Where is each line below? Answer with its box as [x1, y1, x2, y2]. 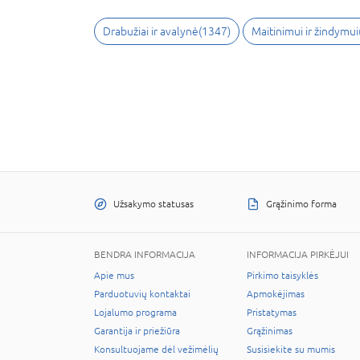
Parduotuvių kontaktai [94, 288, 190, 300]
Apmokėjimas [247, 288, 305, 300]
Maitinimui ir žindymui [252, 25, 358, 38]
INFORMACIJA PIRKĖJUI [247, 249, 349, 260]
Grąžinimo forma [266, 198, 337, 210]
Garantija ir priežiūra [94, 325, 180, 337]
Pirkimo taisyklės [247, 270, 318, 281]
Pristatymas [247, 307, 297, 318]
